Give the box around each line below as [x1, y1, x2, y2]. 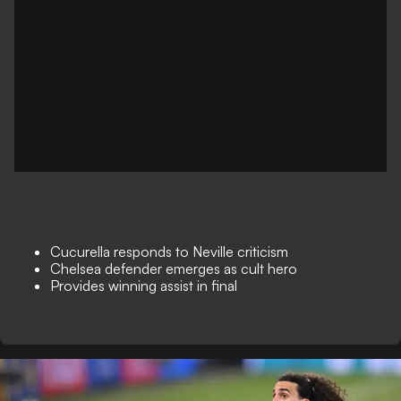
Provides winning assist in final [50, 277, 237, 294]
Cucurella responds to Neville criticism [50, 243, 288, 260]
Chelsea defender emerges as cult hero [50, 260, 297, 277]
